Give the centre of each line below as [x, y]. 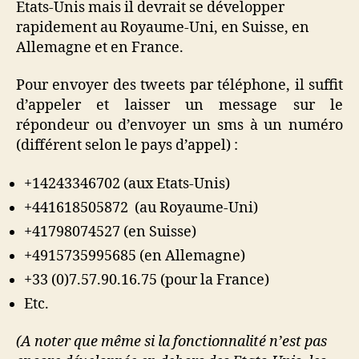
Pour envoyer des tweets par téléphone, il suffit [179, 85]
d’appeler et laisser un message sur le [179, 105]
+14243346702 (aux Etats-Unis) [127, 184]
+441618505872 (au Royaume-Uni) [141, 208]
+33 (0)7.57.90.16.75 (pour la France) [147, 280]
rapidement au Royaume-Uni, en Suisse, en [163, 27]
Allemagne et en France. [100, 47]
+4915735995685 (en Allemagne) [135, 256]
